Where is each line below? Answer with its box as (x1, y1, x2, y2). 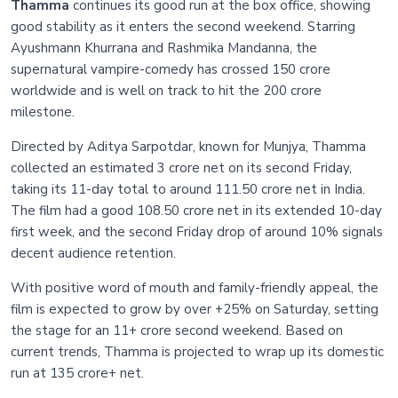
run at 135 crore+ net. (11, 363, 144, 382)
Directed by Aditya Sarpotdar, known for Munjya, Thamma (11, 137, 366, 155)
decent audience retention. (11, 243, 176, 262)
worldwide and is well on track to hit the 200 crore (11, 81, 322, 99)
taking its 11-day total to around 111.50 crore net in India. (11, 179, 365, 198)
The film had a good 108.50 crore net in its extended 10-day (11, 201, 382, 219)
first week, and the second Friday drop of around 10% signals (11, 222, 383, 241)
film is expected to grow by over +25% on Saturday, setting (11, 299, 378, 318)
